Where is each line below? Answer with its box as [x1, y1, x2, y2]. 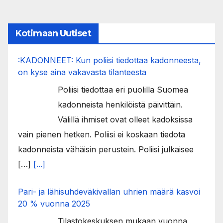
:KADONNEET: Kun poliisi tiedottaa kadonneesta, [18, 55, 201, 66]
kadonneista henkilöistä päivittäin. [58, 100, 183, 110]
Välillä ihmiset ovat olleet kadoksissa [58, 114, 193, 125]
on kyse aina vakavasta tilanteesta [18, 67, 146, 78]
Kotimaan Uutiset [15, 28, 91, 39]
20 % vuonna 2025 [18, 199, 90, 209]
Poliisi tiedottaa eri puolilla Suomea [58, 85, 188, 95]
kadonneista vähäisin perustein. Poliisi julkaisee [18, 144, 194, 155]
